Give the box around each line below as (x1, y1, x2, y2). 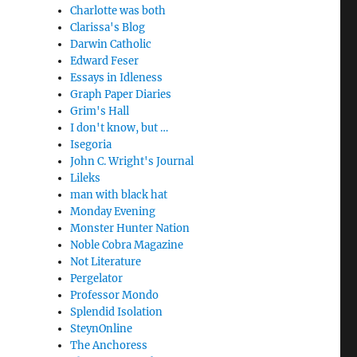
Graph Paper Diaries (70, 88, 172, 102)
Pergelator (70, 272, 124, 286)
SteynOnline (70, 322, 133, 336)
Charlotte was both (70, 4, 167, 18)
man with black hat (70, 188, 168, 202)
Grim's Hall (70, 104, 130, 119)
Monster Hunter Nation (70, 222, 190, 236)
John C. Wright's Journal (70, 155, 194, 169)
